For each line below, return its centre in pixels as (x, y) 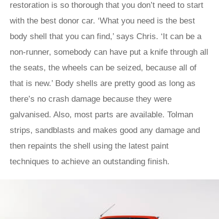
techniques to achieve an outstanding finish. (90, 162)
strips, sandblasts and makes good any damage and (105, 130)
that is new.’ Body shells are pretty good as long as (103, 83)
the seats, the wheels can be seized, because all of (103, 68)
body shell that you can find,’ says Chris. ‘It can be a (106, 36)
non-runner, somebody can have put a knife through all (109, 52)
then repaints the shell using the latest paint (89, 146)
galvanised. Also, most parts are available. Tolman (101, 115)
